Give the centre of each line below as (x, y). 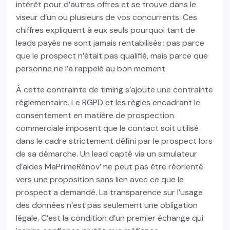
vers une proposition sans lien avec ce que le (100, 180)
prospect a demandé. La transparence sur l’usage (110, 193)
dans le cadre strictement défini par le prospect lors (114, 141)
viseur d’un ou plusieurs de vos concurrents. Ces (107, 17)
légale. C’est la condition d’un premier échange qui (110, 218)
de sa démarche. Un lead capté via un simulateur (107, 154)
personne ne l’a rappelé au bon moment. (93, 69)
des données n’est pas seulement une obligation (107, 205)
